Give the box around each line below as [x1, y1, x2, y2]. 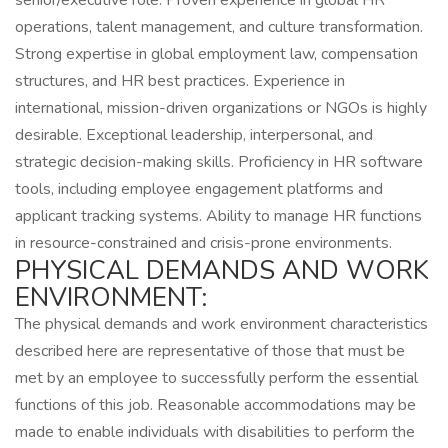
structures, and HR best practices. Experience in [15, 70, 345, 92]
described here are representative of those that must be [15, 340, 405, 362]
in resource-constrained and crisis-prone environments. [15, 232, 392, 254]
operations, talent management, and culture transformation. [15, 16, 423, 38]
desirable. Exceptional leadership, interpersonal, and [15, 124, 373, 146]
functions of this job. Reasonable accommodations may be [15, 394, 416, 416]
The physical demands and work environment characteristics [15, 313, 428, 335]
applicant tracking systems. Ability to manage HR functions [15, 205, 422, 227]
